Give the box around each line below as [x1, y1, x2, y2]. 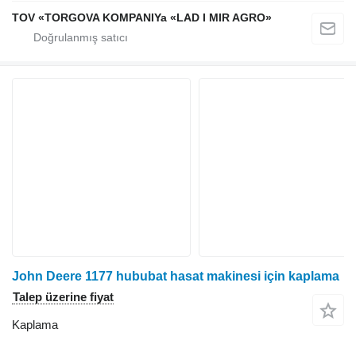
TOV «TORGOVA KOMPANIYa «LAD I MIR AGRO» [12, 11, 272, 25]
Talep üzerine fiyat [13, 290, 114, 304]
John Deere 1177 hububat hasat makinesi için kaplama [12, 269, 339, 284]
